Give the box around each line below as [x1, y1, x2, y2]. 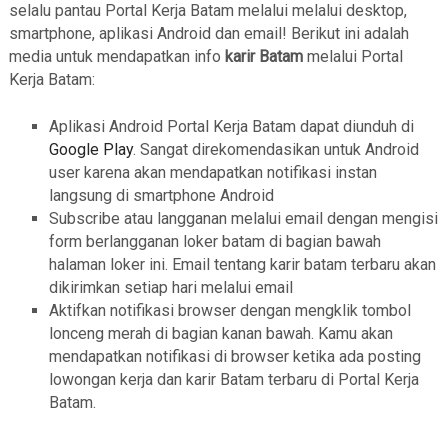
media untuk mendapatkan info [8, 47, 225, 67]
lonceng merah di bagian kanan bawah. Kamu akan [48, 324, 393, 344]
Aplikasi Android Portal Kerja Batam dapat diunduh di [48, 117, 414, 137]
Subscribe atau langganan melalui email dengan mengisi [48, 209, 438, 229]
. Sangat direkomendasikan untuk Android [132, 140, 419, 160]
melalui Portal [302, 47, 403, 67]
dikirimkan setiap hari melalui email [48, 278, 293, 298]
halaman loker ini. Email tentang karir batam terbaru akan [48, 255, 436, 275]
